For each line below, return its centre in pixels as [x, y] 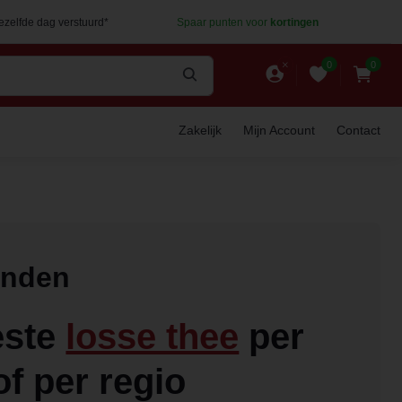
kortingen [294, 22]
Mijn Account [279, 130]
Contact [358, 130]
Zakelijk [200, 130]
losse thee [153, 336]
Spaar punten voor [223, 22]
